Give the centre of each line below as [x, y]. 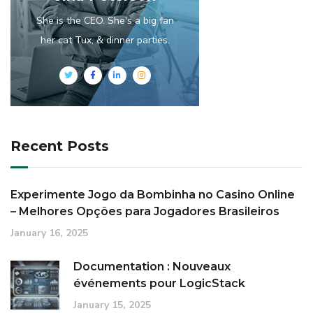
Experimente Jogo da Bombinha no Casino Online [153, 195]
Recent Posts [60, 146]
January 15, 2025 [112, 305]
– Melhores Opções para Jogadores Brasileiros [145, 211]
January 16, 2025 [49, 233]
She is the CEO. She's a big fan [105, 21]
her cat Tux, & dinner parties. [105, 40]
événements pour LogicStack [159, 283]
